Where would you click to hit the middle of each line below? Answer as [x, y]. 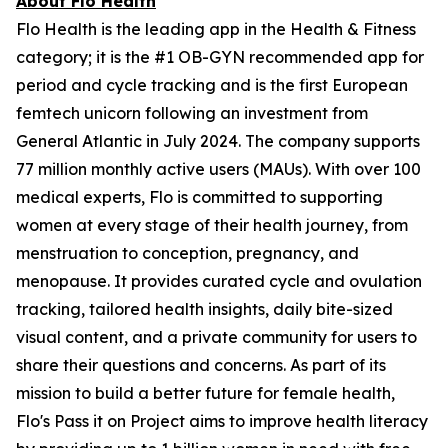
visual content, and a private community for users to [216, 337]
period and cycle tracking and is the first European [212, 85]
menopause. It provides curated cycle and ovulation [219, 281]
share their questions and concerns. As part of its [201, 365]
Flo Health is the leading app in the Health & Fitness [216, 29]
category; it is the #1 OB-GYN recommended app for [220, 57]
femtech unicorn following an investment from [192, 113]
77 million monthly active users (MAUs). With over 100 [218, 169]
